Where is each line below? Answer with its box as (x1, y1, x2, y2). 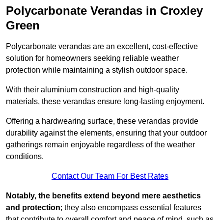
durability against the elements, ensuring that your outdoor (6, 129, 207, 137)
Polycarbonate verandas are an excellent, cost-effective (6, 42, 198, 51)
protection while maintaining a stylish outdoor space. (6, 66, 188, 75)
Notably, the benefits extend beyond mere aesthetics (6, 192, 201, 200)
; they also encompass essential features (60, 203, 201, 212)
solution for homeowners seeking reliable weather (6, 54, 179, 63)
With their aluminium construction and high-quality (6, 85, 179, 94)
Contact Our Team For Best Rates (52, 172, 168, 181)
